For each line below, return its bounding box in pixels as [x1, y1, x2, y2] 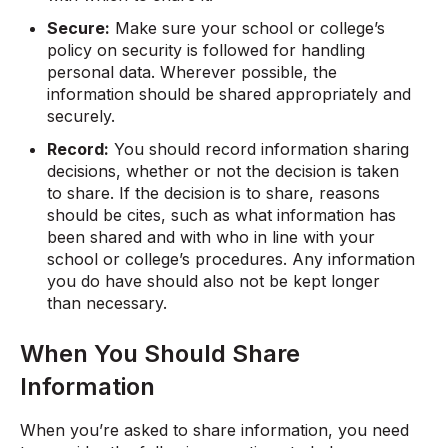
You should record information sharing [109, 139, 410, 160]
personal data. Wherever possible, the [47, 61, 338, 82]
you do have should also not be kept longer [47, 271, 381, 292]
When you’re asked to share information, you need [20, 419, 409, 440]
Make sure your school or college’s [110, 17, 386, 38]
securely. [47, 105, 116, 126]
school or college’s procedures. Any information [47, 249, 416, 270]
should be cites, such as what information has [47, 205, 397, 226]
